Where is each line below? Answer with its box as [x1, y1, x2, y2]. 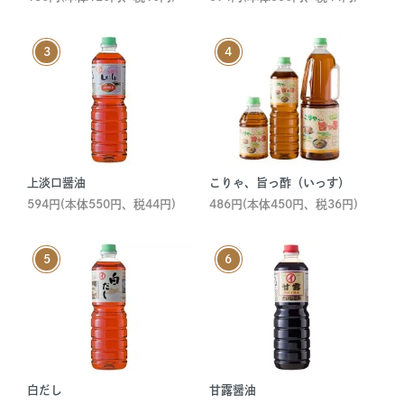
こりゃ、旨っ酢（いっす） [208, 177, 350, 189]
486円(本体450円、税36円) [208, 198, 358, 211]
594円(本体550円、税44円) [27, 198, 176, 211]
